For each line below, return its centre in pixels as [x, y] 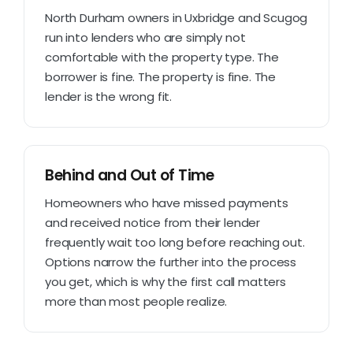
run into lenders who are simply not [145, 37]
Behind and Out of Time [130, 175]
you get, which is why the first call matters [165, 281]
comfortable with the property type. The [162, 57]
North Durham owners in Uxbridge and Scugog [176, 17]
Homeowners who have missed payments [167, 203]
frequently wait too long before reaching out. [175, 242]
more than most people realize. [136, 301]
